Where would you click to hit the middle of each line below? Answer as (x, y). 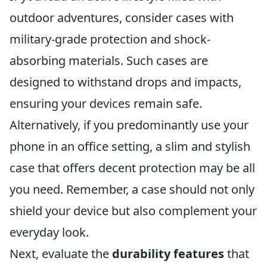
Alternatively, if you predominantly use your (129, 125)
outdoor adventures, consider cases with (122, 18)
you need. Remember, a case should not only (132, 189)
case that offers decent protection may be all (132, 168)
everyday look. (49, 232)
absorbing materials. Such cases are (109, 60)
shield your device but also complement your (133, 211)
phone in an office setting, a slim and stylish (130, 146)
